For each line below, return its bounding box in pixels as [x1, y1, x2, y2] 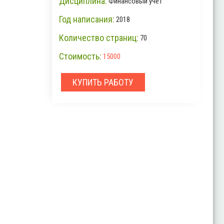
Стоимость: [59, 50, 102, 61]
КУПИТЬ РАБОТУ [72, 77, 134, 88]
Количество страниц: [59, 32, 139, 43]
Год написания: [59, 13, 115, 24]
